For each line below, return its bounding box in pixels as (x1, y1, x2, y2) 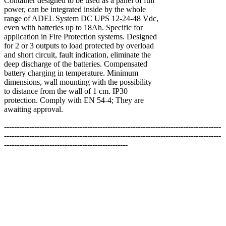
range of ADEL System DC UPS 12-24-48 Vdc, (4, 14, 158, 23)
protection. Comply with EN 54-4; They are (4, 96, 144, 105)
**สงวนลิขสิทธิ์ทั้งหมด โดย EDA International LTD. (4, 200, 180, 209)
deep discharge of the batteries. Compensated (4, 60, 147, 69)
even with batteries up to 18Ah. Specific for (4, 23, 143, 32)
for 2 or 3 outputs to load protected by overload (4, 41, 154, 50)
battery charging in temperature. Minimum (4, 69, 138, 78)
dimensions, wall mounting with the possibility (4, 78, 152, 87)
